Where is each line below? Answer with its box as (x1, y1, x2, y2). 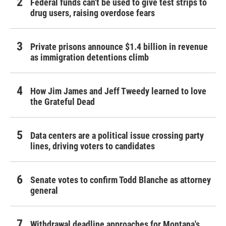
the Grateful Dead (30, 96, 95, 107)
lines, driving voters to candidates (30, 141, 155, 152)
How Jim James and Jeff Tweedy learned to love (30, 86, 206, 97)
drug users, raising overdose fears (30, 8, 155, 19)
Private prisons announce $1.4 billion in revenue (30, 41, 208, 52)
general (30, 185, 58, 196)
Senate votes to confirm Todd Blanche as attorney (30, 175, 211, 186)
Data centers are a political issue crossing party (30, 130, 204, 141)
